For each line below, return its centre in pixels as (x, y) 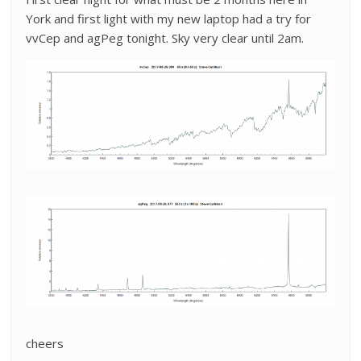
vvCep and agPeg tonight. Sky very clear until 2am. (165, 38)
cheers (45, 344)
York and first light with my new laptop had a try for (169, 19)
